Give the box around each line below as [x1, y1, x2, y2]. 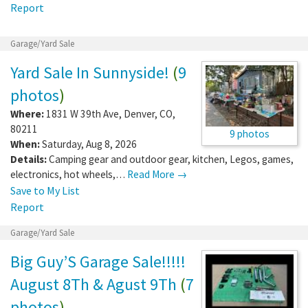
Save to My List [10, 183, 80, 197]
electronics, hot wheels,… [10, 167, 127, 181]
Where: [10, 107, 44, 120]
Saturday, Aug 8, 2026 [40, 137, 137, 151]
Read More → [127, 167, 187, 181]
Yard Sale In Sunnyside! [10, 61, 169, 83]
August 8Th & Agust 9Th [10, 273, 177, 295]
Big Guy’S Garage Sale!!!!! [10, 250, 186, 272]
